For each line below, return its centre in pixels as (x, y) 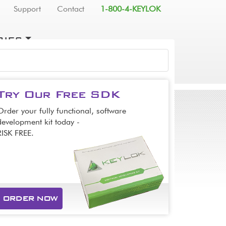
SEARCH (144, 53)
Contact (71, 10)
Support (27, 10)
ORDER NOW (30, 199)
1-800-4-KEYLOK (130, 10)
